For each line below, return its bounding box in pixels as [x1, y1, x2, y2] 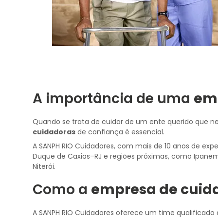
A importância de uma [33, 89, 194, 108]
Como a [33, 180, 91, 199]
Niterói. [33, 162, 56, 171]
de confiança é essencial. [75, 127, 165, 137]
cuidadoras [33, 127, 76, 137]
